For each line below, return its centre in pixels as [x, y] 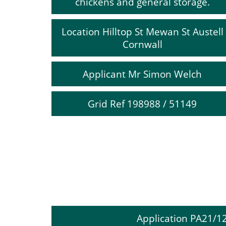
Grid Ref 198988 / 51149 [142, 104]
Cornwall [142, 44]
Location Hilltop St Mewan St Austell [142, 32]
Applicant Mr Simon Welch [142, 74]
